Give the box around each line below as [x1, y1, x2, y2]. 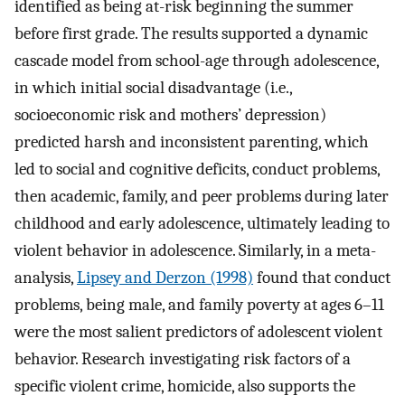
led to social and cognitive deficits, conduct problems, [14, 158, 380, 179]
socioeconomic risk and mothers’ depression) [14, 104, 326, 125]
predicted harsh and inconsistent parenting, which [14, 131, 369, 152]
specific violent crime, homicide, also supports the [14, 375, 355, 396]
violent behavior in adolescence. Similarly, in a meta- [14, 240, 376, 260]
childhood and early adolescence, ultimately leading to [14, 212, 390, 233]
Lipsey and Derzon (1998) [77, 267, 253, 287]
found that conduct [253, 267, 391, 287]
